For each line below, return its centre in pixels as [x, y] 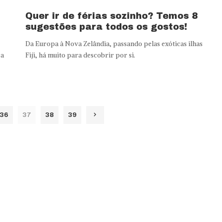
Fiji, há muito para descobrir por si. [80, 55]
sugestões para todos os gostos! [106, 27]
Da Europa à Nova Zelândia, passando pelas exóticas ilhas [114, 44]
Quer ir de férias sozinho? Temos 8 [111, 16]
